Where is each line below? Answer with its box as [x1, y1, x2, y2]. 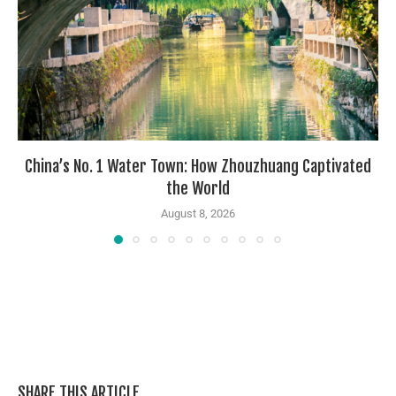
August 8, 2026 [161, 207, 235, 221]
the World [166, 179, 230, 199]
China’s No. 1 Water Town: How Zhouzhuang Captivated [25, 156, 371, 177]
